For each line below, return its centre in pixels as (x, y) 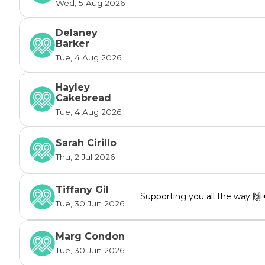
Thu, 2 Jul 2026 (85, 157)
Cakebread (83, 98)
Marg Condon (90, 237)
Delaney (77, 33)
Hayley (73, 87)
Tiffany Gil (82, 190)
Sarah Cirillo (86, 143)
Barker (72, 44)
